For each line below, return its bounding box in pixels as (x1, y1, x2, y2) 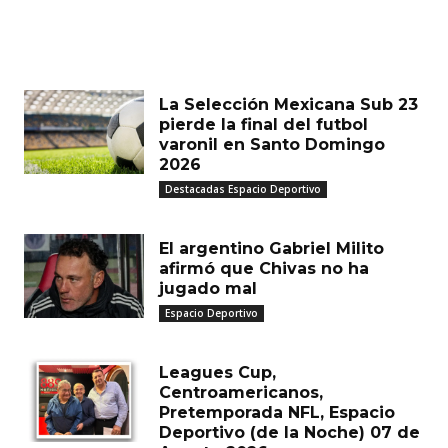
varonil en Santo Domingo (159, 135, 385, 155)
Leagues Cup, (159, 363, 276, 383)
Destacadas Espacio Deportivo (165, 182, 321, 197)
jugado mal (159, 279, 257, 299)
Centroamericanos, (159, 383, 323, 403)
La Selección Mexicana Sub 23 (159, 95, 418, 115)
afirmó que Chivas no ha (159, 259, 369, 279)
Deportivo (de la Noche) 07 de (159, 423, 420, 443)
